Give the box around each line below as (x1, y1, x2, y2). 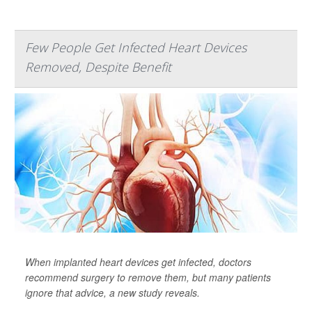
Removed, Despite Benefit (25, 58, 171, 75)
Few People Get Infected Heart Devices (25, 39, 247, 56)
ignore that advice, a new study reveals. (25, 286, 200, 299)
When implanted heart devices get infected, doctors (25, 255, 251, 269)
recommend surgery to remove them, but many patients (25, 270, 271, 284)
